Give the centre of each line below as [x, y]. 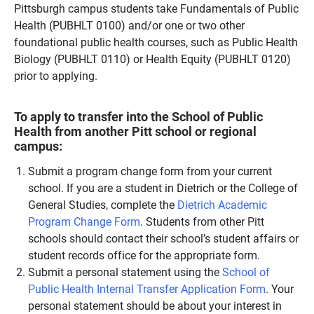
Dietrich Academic [222, 204]
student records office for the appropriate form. [144, 255]
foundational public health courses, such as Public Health [156, 41]
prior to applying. [56, 75]
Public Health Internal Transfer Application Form [147, 288]
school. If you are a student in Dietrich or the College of [163, 187]
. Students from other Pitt [202, 221]
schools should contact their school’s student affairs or [163, 238]
